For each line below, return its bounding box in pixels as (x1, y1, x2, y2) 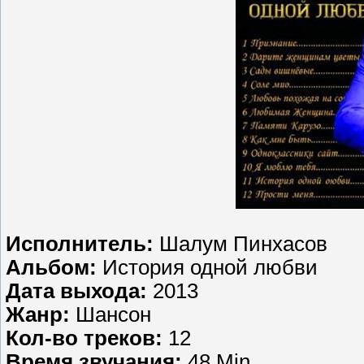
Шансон (76, 302, 151, 326)
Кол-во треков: (6, 326, 168, 349)
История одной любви (102, 255, 318, 279)
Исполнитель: (6, 232, 159, 255)
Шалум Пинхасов (159, 232, 327, 255)
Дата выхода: (6, 279, 153, 302)
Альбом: (6, 255, 102, 279)
